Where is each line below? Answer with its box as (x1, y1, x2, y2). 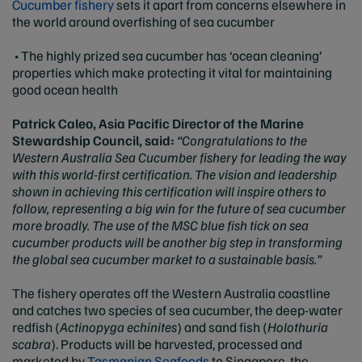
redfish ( (12, 318, 60, 335)
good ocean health (12, 81, 118, 98)
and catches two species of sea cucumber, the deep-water (12, 301, 343, 318)
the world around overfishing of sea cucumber (12, 13, 275, 30)
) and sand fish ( (177, 318, 267, 335)
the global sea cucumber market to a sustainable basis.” (12, 250, 322, 267)
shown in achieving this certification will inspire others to (12, 183, 326, 200)
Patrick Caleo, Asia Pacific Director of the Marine (12, 115, 304, 132)
